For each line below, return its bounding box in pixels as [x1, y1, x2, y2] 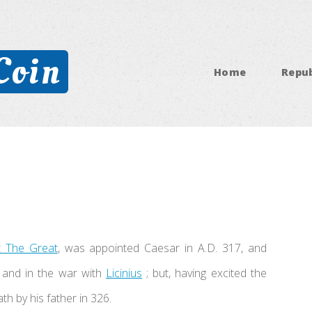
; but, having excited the [141, 265, 267, 281]
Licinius [105, 265, 142, 281]
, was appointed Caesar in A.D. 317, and [57, 240, 267, 256]
